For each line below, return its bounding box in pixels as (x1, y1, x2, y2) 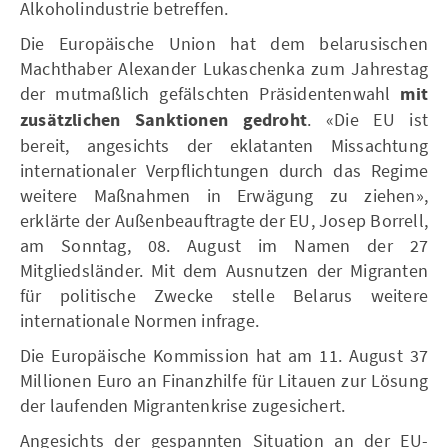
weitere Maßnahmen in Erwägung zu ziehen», (20, 183, 428, 207)
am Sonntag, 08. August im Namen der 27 (20, 233, 428, 257)
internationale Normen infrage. (20, 308, 259, 332)
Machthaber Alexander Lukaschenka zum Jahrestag (20, 56, 428, 80)
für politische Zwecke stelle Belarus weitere (20, 283, 428, 307)
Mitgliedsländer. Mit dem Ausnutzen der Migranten (20, 258, 428, 282)
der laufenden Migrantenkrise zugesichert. (20, 393, 346, 417)
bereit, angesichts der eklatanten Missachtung (20, 133, 428, 157)
